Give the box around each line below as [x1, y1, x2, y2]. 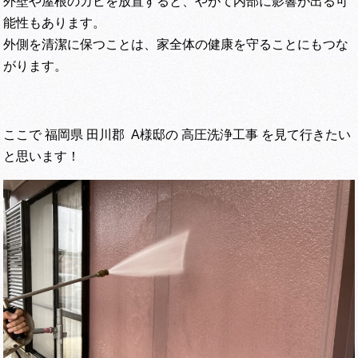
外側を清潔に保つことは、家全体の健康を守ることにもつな [3, 38, 349, 52]
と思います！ [3, 149, 81, 164]
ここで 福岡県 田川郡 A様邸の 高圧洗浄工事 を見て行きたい [3, 128, 352, 142]
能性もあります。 [3, 16, 106, 30]
